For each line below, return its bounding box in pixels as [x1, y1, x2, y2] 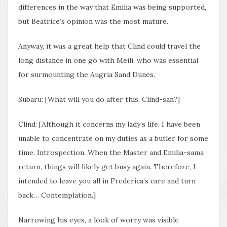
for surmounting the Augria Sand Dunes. [18, 70, 155, 80]
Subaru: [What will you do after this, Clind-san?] [18, 95, 180, 104]
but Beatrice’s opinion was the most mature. [18, 17, 168, 26]
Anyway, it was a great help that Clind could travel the [18, 42, 201, 51]
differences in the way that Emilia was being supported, [18, 3, 206, 12]
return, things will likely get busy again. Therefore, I [18, 162, 196, 172]
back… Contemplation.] [18, 191, 96, 200]
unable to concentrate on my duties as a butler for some [18, 134, 208, 143]
